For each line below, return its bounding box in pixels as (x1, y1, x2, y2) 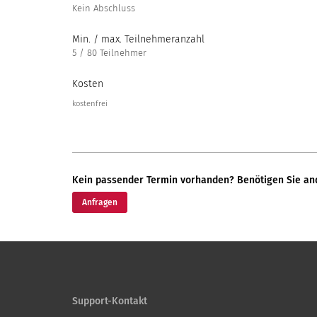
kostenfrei (72, 99, 108, 108)
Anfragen (81, 197, 117, 207)
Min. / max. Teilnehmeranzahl (72, 33, 204, 45)
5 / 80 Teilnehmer (72, 47, 146, 58)
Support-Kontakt (72, 295, 147, 307)
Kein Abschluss (72, 3, 135, 13)
